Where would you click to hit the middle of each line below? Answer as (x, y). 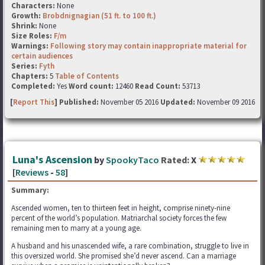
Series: (24, 66)
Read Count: (158, 86)
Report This (34, 102)
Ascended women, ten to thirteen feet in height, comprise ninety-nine (121, 208)
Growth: (27, 16)
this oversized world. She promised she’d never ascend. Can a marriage (124, 256)
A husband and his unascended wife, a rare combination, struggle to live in (130, 246)
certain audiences (42, 56)
